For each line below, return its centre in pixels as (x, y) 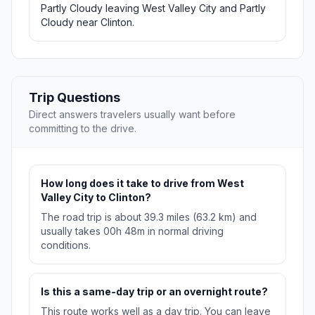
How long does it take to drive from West (142, 184)
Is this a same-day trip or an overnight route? (154, 292)
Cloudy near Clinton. (88, 22)
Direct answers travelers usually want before (132, 115)
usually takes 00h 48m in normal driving (132, 231)
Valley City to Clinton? (96, 198)
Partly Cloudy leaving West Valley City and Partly (153, 8)
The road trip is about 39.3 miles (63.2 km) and (149, 217)
